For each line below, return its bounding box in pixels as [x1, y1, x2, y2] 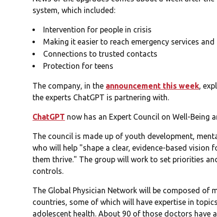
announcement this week [106, 81, 200, 91]
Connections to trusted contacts [43, 49, 158, 59]
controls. [32, 167, 64, 176]
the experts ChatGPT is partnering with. [32, 93, 170, 102]
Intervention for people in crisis [43, 25, 152, 34]
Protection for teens [43, 62, 114, 71]
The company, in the [32, 81, 106, 91]
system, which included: [32, 6, 116, 15]
